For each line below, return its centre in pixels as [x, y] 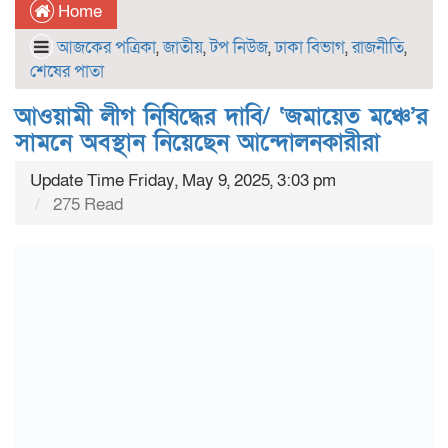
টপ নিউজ [239, 47]
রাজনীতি [378, 47]
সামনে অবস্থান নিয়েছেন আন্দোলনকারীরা [197, 142]
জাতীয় [183, 47]
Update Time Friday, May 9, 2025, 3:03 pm [183, 180]
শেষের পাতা [67, 71]
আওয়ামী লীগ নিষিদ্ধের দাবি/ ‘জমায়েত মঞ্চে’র [221, 116]
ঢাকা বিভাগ [310, 47]
